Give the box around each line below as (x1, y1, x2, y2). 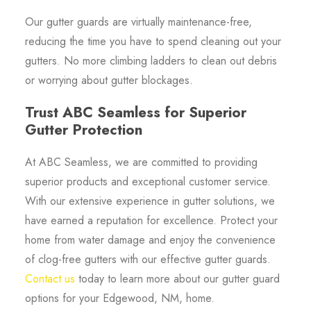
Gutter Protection (24, 119, 142, 140)
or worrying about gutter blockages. (24, 72, 193, 88)
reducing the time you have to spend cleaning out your (24, 33, 281, 49)
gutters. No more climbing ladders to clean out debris (24, 52, 277, 69)
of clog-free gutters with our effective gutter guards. (24, 251, 271, 267)
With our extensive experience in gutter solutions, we (24, 192, 275, 209)
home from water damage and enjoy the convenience (24, 231, 276, 248)
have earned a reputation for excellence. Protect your (24, 212, 278, 228)
